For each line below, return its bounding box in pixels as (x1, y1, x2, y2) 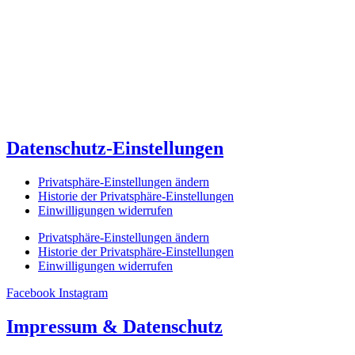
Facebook (6, 285, 55, 300)
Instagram (59, 285, 108, 300)
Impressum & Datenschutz (6, 315, 223, 337)
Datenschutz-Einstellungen (6, 138, 223, 159)
